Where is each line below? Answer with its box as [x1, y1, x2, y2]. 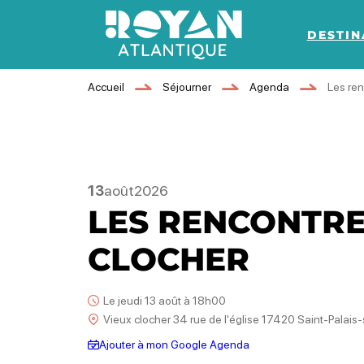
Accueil [87, 80, 124, 93]
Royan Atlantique [105, 62, 216, 80]
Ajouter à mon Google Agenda [98, 338, 249, 351]
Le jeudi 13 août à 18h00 [102, 294, 226, 307]
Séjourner [162, 80, 211, 93]
